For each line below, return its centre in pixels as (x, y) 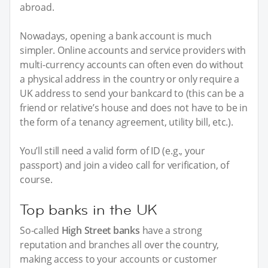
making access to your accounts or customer (118, 259)
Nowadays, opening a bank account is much (116, 36)
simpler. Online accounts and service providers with (133, 50)
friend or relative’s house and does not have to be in (134, 107)
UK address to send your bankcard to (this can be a (132, 93)
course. (36, 179)
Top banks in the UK (89, 209)
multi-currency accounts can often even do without (132, 64)
